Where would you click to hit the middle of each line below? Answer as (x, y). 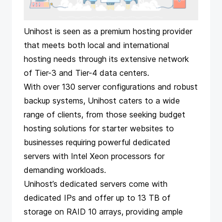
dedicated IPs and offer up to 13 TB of (97, 197)
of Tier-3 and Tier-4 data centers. (88, 73)
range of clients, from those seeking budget (105, 114)
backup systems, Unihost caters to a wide (102, 100)
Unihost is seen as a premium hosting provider (108, 31)
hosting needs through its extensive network (106, 59)
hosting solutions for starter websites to (99, 128)
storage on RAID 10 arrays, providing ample (103, 211)
